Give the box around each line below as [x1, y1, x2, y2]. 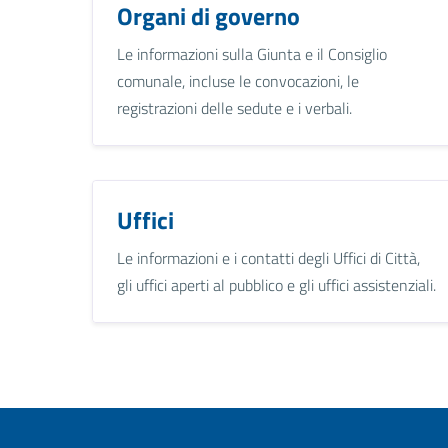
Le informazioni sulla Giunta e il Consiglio [117, 41, 387, 66]
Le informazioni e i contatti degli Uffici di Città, [117, 245, 420, 270]
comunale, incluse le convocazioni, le [117, 68, 359, 93]
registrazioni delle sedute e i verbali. [117, 95, 352, 120]
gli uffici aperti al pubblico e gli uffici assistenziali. [117, 272, 436, 297]
